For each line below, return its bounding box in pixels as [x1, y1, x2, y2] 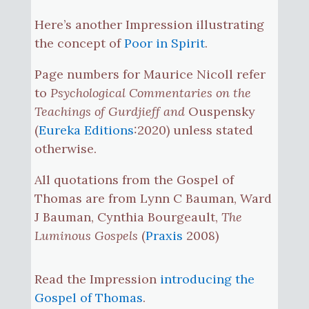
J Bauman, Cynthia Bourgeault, [34, 208, 221, 225]
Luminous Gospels [34, 227, 141, 243]
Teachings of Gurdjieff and [34, 103, 188, 119]
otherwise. [34, 140, 100, 157]
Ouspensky [188, 103, 255, 119]
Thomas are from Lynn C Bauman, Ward [34, 190, 272, 206]
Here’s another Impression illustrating [34, 16, 264, 32]
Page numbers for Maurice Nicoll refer [34, 66, 266, 82]
